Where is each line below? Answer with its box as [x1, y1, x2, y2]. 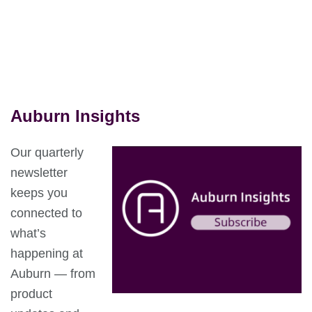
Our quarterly [10, 145, 84, 159]
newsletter [10, 165, 68, 180]
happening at [10, 246, 83, 260]
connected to [10, 205, 82, 220]
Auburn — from [10, 266, 95, 281]
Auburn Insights [10, 106, 140, 125]
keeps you [10, 185, 68, 200]
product [10, 286, 52, 301]
